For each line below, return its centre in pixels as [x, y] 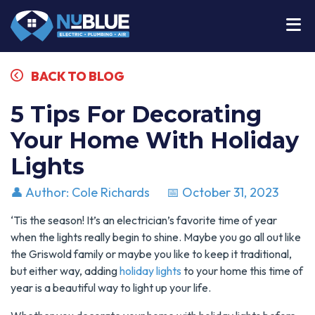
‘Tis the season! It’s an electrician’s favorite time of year [144, 220]
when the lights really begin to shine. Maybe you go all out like [156, 237]
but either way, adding [65, 271]
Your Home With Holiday [155, 141]
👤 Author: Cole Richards [82, 193]
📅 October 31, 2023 [223, 193]
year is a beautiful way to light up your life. [112, 288]
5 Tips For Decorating [136, 115]
